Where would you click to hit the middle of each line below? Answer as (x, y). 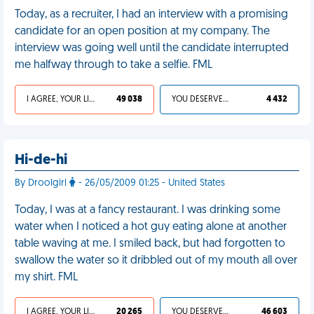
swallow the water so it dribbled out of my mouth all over (156, 261)
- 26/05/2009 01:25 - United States (150, 183)
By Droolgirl (42, 183)
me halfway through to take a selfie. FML (114, 65)
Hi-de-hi (41, 161)
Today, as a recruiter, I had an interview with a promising (151, 15)
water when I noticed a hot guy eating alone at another (151, 227)
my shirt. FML (46, 278)
